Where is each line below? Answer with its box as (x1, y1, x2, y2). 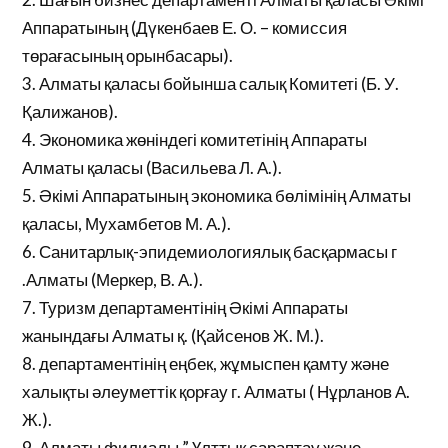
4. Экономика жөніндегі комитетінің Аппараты (22, 129, 368, 150)
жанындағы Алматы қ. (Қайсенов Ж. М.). (22, 325, 325, 346)
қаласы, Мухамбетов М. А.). (22, 213, 232, 234)
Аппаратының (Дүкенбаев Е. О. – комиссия (22, 17, 348, 38)
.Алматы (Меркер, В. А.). (22, 269, 204, 290)
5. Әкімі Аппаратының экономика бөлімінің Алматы (22, 185, 412, 206)
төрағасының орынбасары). (22, 45, 234, 66)
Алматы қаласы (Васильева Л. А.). (22, 157, 283, 178)
